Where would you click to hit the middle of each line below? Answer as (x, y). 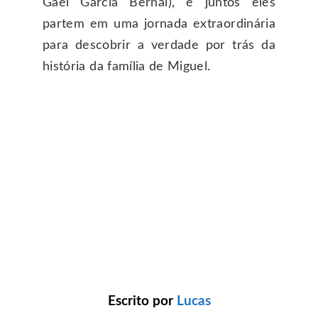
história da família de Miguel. (127, 66)
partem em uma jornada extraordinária (159, 24)
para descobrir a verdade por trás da (159, 45)
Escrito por (142, 301)
